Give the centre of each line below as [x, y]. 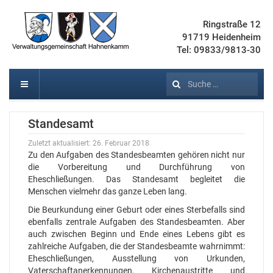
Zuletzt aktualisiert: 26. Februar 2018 [89, 143]
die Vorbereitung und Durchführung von [136, 167]
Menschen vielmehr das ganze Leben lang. [108, 191]
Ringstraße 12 [232, 24]
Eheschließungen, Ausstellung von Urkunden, [136, 258]
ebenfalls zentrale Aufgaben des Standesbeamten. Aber [136, 222]
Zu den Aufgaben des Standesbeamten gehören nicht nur [136, 155]
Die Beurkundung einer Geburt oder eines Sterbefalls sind [136, 210]
